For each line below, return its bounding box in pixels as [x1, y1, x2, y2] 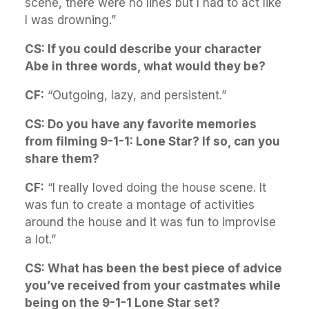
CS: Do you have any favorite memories [25, 117, 257, 131]
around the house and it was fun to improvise [25, 215, 276, 229]
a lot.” [25, 232, 56, 246]
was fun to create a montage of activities [25, 198, 255, 212]
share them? [25, 152, 99, 166]
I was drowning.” [25, 13, 116, 27]
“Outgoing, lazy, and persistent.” [44, 88, 226, 102]
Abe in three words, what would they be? [25, 59, 266, 73]
